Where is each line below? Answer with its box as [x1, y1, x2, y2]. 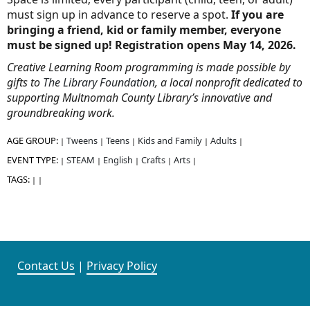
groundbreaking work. [7, 105, 115, 121]
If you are [231, 7, 284, 23]
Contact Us [17, 258, 75, 274]
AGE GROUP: [7, 134, 60, 147]
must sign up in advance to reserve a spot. [7, 7, 231, 23]
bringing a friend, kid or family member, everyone [7, 22, 281, 38]
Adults [210, 134, 237, 147]
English [103, 154, 133, 167]
